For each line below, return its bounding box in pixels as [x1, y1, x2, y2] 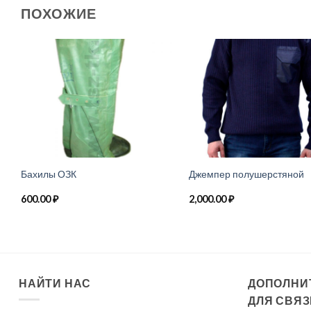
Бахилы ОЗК [20, 167, 76, 180]
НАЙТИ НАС [19, 276, 92, 289]
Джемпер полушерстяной [188, 167, 304, 180]
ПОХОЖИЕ [21, 5, 96, 22]
